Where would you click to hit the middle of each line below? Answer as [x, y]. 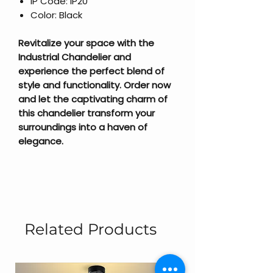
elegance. [41, 141]
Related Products [90, 229]
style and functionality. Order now [94, 85]
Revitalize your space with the [86, 43]
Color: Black [56, 15]
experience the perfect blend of [91, 71]
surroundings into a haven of [83, 127]
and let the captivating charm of [93, 99]
